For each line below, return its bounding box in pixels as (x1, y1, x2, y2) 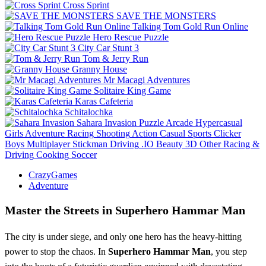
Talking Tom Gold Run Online (132, 21, 248, 31)
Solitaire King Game (94, 85, 171, 96)
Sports (188, 128, 211, 138)
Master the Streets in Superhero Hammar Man (5, 203, 245, 217)
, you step (211, 246, 247, 256)
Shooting (96, 128, 130, 138)
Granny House (72, 64, 127, 74)
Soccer (71, 149, 97, 160)
